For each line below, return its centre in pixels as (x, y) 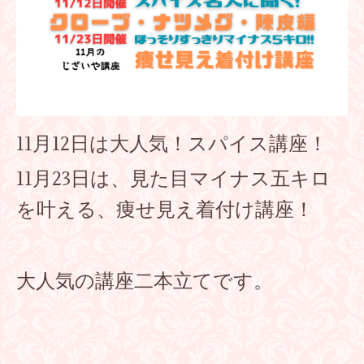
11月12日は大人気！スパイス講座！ (172, 144)
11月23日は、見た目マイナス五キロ (173, 180)
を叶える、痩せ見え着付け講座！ (165, 210)
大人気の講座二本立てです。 (145, 281)
